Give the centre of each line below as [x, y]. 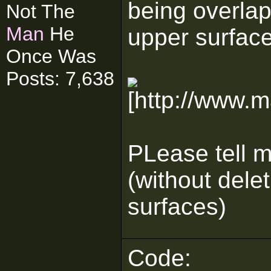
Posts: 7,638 [60, 79]
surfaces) [177, 207]
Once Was [51, 56]
